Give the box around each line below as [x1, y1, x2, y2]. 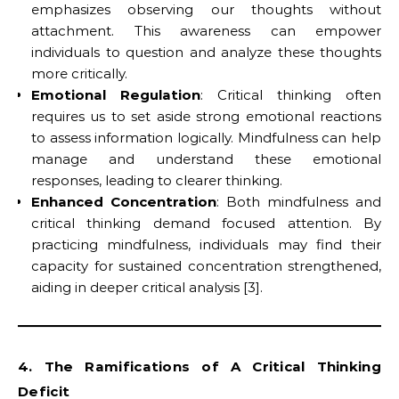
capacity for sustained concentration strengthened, [31, 257, 381, 274]
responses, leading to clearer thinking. [31, 172, 282, 189]
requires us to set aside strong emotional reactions [31, 108, 381, 125]
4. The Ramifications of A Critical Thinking [18, 358, 381, 375]
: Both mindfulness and [216, 193, 381, 210]
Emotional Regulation [31, 86, 200, 103]
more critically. [31, 65, 127, 82]
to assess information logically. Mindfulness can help [31, 129, 381, 146]
